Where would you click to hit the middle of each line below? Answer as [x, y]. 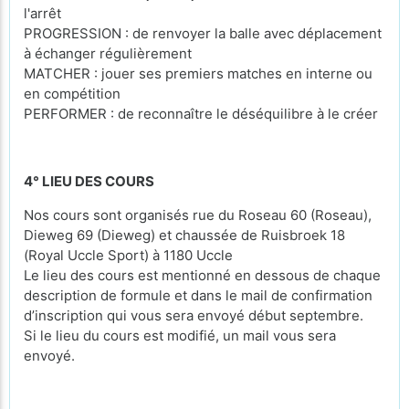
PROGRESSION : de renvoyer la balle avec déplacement [203, 33]
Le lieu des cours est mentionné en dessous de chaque [202, 275]
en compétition [72, 93]
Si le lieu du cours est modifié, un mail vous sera [180, 335]
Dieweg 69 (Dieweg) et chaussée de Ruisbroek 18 [184, 235]
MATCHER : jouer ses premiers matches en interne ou [198, 73]
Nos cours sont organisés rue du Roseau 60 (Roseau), [198, 215]
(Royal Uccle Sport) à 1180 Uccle [128, 255]
